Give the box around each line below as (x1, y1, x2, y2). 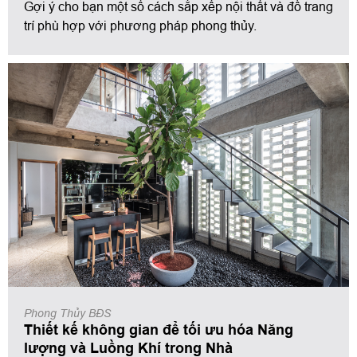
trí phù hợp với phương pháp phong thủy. (24, 18, 257, 33)
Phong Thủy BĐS (24, 307, 111, 320)
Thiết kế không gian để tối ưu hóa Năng (24, 321, 293, 339)
